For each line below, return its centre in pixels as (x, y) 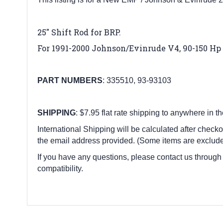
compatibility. (60, 168)
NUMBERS (81, 80)
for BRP (104, 32)
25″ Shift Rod (63, 32)
